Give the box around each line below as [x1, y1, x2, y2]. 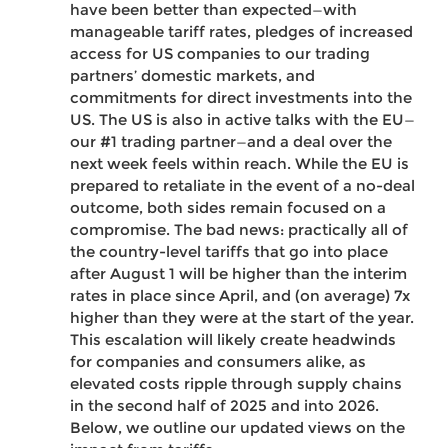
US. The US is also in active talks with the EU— [70, 110, 415, 130]
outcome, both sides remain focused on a [70, 198, 386, 218]
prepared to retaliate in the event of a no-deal [70, 176, 415, 196]
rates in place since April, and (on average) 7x [70, 286, 410, 306]
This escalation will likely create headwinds [70, 330, 396, 350]
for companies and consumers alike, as [70, 352, 366, 372]
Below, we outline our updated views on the [70, 418, 405, 438]
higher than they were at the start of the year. [70, 308, 414, 328]
